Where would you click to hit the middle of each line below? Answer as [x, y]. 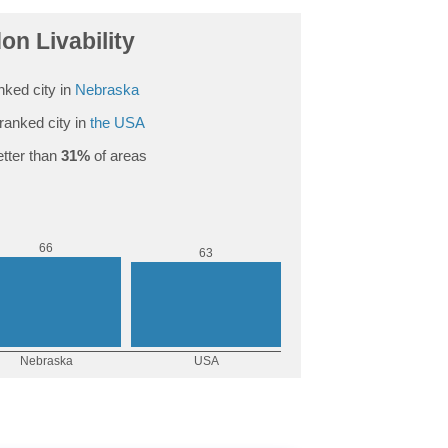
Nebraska [107, 89]
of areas [118, 155]
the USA [117, 122]
